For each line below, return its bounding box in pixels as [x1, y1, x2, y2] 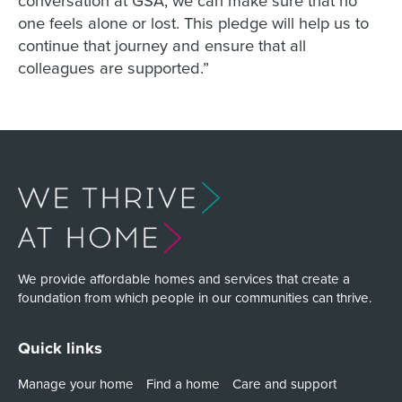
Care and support [232, 373, 336, 393]
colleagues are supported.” [17, 55, 209, 79]
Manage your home [17, 373, 134, 393]
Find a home [145, 373, 220, 393]
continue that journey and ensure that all [17, 32, 306, 57]
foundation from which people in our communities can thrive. [17, 287, 371, 307]
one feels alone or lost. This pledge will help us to [17, 10, 369, 34]
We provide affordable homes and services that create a [17, 268, 350, 288]
